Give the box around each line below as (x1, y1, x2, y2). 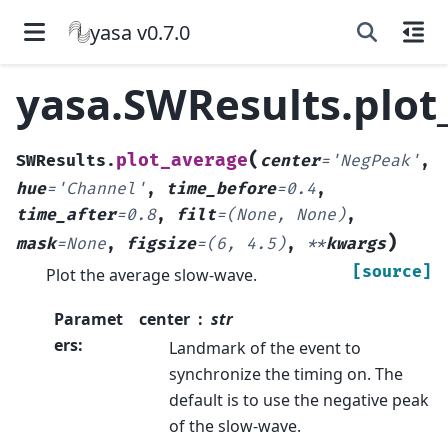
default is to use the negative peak (168, 389, 429, 412)
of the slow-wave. (168, 415, 301, 438)
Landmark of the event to (168, 337, 361, 360)
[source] (352, 261, 432, 282)
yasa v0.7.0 (90, 18, 191, 46)
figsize (126, 233, 196, 254)
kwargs (326, 233, 386, 254)
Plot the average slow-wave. (46, 263, 257, 286)
